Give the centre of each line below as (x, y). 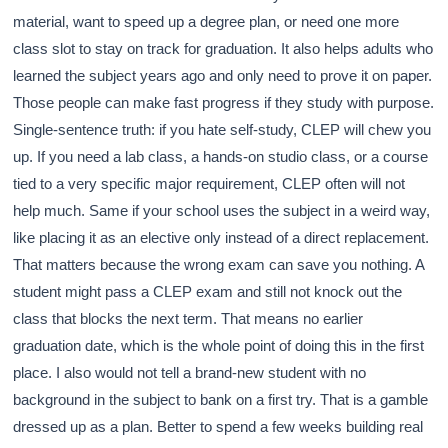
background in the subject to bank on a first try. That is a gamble (221, 399)
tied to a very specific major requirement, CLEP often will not (209, 183)
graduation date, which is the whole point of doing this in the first (219, 345)
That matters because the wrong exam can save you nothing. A (219, 264)
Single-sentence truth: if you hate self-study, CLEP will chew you (222, 129)
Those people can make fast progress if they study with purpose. (224, 102)
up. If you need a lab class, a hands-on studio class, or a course (221, 156)
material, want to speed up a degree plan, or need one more (206, 21)
